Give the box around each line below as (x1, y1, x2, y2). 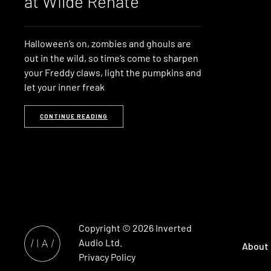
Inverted (155, 221, 192, 233)
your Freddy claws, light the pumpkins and (24, 66, 201, 78)
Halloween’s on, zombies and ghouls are (24, 37, 191, 49)
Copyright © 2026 (79, 221, 155, 233)
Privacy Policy (79, 250, 135, 263)
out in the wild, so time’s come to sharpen (24, 51, 198, 64)
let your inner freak (24, 80, 105, 93)
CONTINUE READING (40, 112, 108, 120)
